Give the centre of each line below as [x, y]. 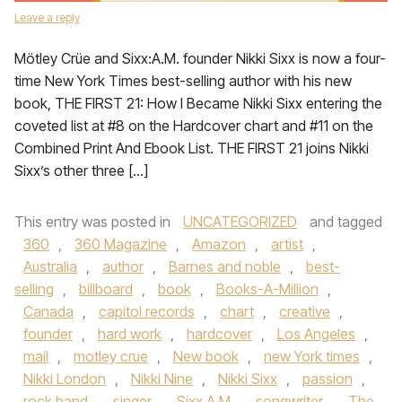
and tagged [344, 222]
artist [287, 244]
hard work [130, 334]
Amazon [219, 244]
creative [305, 311]
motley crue [111, 356]
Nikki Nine [162, 379]
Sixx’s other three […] [81, 170]
